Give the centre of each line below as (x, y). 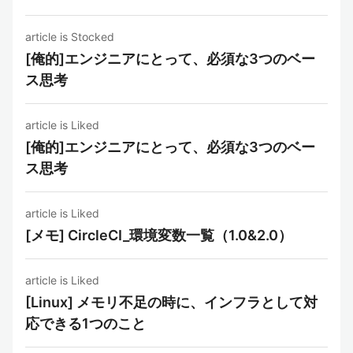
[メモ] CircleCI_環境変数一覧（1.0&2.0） (159, 235)
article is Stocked (70, 37)
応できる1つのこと (85, 323)
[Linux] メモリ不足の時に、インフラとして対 (171, 302)
